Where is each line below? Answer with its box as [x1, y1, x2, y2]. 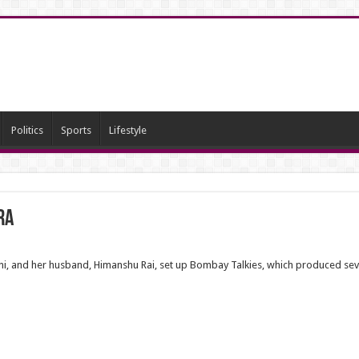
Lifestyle [108, 124, 147, 136]
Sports [60, 124, 91, 136]
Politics [10, 124, 43, 136]
